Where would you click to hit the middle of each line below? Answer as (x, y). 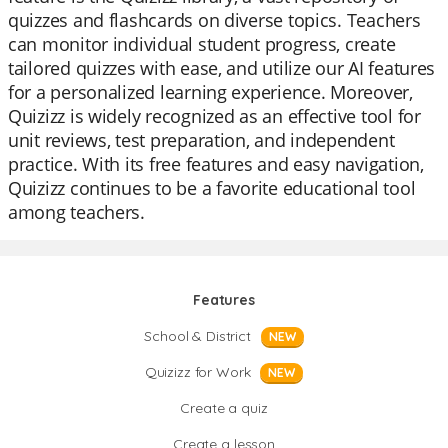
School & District (197, 336)
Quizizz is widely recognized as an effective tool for (214, 116)
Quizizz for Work (197, 372)
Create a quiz (224, 408)
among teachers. (76, 212)
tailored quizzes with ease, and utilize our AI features (222, 68)
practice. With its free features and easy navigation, (216, 164)
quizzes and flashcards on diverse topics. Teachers (214, 20)
